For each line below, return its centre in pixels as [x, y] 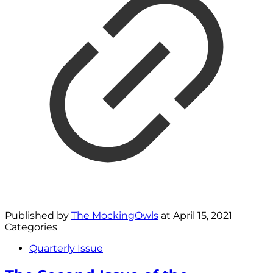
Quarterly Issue [66, 249]
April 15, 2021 [203, 216]
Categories [31, 227]
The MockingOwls [115, 216]
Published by [38, 216]
